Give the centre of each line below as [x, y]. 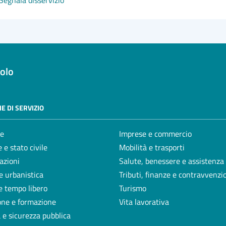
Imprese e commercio [155, 134]
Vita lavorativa [144, 202]
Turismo [133, 188]
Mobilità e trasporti [152, 148]
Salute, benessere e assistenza [172, 161]
